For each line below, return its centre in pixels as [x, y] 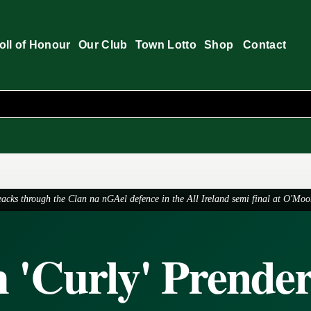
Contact [264, 45]
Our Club [103, 45]
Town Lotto [166, 45]
